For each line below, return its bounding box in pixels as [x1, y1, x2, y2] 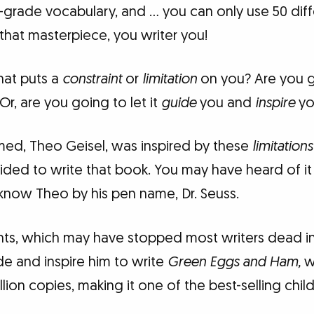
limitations [252, 137, 313, 156]
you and [196, 94, 255, 113]
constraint [62, 70, 122, 89]
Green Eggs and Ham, [167, 252, 301, 271]
